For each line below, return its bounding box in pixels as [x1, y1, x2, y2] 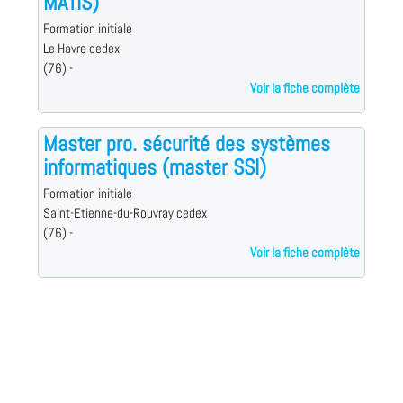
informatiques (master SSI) [42, 153, 266, 182]
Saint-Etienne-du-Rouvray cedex [42, 204, 207, 223]
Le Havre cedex [42, 40, 120, 58]
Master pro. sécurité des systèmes [42, 130, 330, 158]
